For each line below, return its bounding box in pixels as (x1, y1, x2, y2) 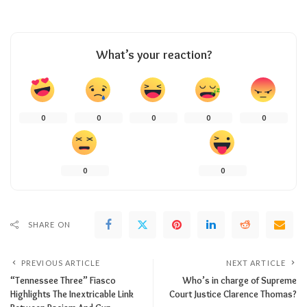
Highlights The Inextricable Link (10, 288, 134, 299)
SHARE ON (28, 219, 71, 229)
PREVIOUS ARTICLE (21, 258, 101, 267)
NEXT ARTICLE (225, 258, 286, 267)
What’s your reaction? (95, 47, 212, 62)
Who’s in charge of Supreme (182, 274, 297, 286)
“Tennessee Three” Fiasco (10, 274, 116, 286)
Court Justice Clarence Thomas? (169, 288, 297, 299)
